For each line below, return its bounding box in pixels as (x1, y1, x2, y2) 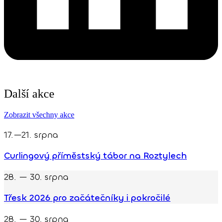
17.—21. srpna (4, 128, 58, 141)
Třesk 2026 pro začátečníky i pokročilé (4, 191, 170, 204)
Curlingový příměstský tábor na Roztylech (4, 149, 187, 162)
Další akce (4, 87, 55, 100)
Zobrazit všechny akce (4, 110, 74, 119)
